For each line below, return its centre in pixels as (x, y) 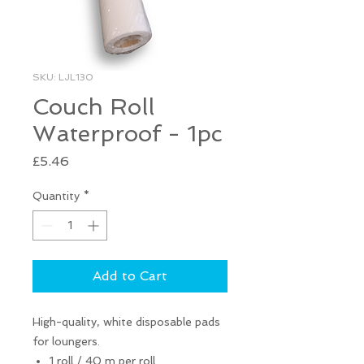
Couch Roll (93, 106)
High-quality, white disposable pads (126, 321)
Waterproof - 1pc (127, 133)
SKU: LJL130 (63, 77)
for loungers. (66, 341)
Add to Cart (130, 275)
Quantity (56, 195)
